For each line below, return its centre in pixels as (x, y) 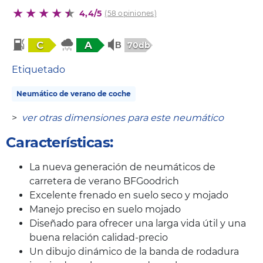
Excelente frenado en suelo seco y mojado (129, 195)
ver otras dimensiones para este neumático (123, 117)
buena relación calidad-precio (99, 237)
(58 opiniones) (131, 13)
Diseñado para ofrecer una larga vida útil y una (138, 223)
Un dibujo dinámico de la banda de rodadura (134, 251)
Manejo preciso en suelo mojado (105, 209)
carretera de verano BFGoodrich (104, 181)
